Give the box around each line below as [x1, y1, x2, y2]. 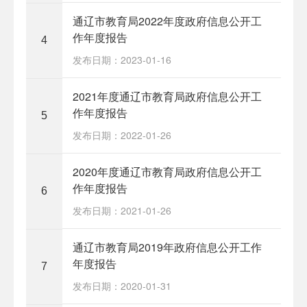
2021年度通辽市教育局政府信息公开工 [72, 88, 262, 104]
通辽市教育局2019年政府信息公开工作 [72, 238, 262, 255]
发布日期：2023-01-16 [72, 52, 171, 66]
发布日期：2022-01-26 [72, 127, 171, 142]
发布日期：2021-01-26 [72, 203, 171, 217]
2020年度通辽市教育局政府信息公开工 [72, 163, 262, 180]
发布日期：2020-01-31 [72, 278, 171, 293]
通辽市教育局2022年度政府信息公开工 [72, 12, 262, 29]
